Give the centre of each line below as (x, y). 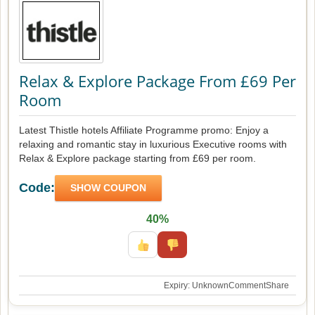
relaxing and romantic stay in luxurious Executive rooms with (153, 144)
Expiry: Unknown (196, 285)
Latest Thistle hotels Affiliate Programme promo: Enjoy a (144, 130)
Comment (247, 285)
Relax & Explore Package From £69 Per (157, 81)
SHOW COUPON (108, 187)
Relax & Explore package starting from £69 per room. (137, 158)
